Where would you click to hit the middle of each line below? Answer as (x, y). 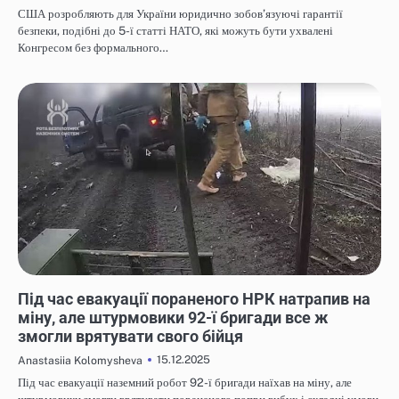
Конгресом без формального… (93, 48)
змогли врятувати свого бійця (130, 336)
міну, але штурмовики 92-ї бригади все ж (173, 317)
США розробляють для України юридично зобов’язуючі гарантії (180, 14)
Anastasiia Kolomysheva (80, 360)
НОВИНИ (44, 282)
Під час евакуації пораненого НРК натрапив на (194, 298)
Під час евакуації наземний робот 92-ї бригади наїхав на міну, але (185, 382)
